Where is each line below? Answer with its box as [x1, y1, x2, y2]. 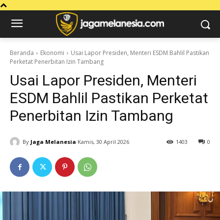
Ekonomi [40, 49, 64, 57]
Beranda [10, 49, 34, 57]
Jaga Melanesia [30, 137, 76, 145]
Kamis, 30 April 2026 [78, 138, 129, 146]
